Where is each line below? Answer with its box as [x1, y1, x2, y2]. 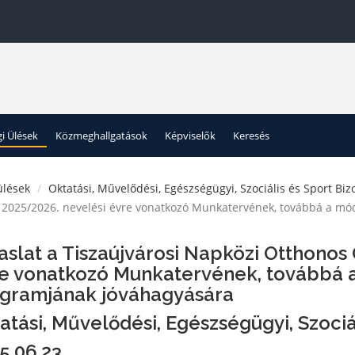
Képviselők [165, 128, 216, 143]
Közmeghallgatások [55, 128, 147, 143]
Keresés [233, 128, 269, 143]
